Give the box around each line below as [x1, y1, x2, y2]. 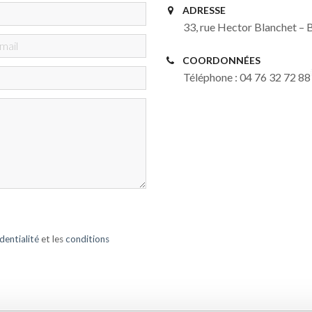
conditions [65, 233, 110, 244]
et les [39, 233, 66, 244]
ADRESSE [182, 3, 226, 16]
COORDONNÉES [182, 54, 260, 66]
